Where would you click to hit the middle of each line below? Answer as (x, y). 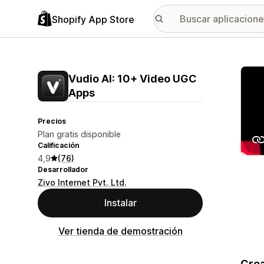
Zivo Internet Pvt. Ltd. (82, 182)
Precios (52, 121)
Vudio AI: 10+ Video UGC (133, 79)
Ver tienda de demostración (120, 231)
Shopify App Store (93, 19)
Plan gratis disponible (79, 134)
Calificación (59, 145)
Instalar (120, 203)
